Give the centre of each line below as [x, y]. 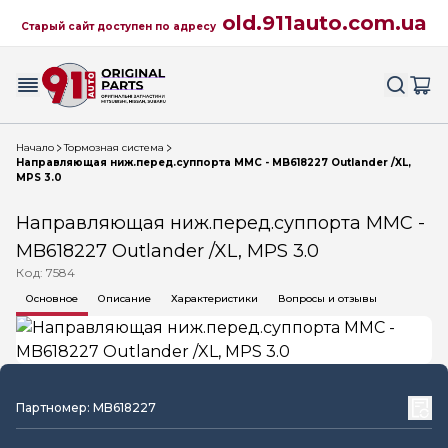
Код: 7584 [45, 272]
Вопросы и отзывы [327, 298]
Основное [52, 298]
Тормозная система [114, 147]
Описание [124, 298]
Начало [35, 147]
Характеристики [214, 298]
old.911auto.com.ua [324, 23]
